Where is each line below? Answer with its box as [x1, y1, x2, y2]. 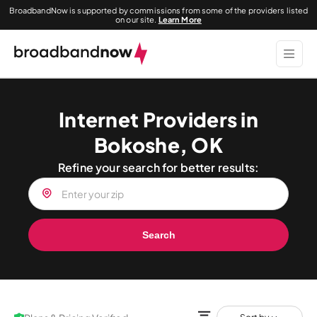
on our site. [115, 15, 158, 24]
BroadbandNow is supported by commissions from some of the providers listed [8, 6, 309, 15]
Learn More [158, 15, 202, 24]
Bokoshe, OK [93, 132, 224, 157]
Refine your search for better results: [57, 160, 260, 175]
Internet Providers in [59, 107, 258, 132]
